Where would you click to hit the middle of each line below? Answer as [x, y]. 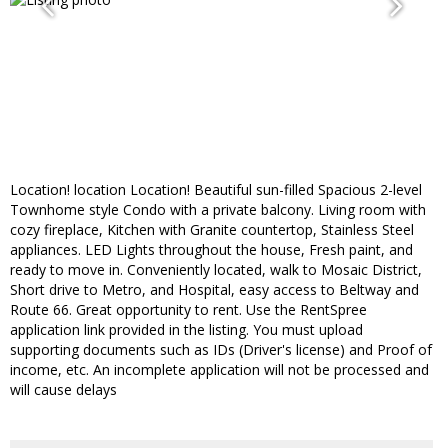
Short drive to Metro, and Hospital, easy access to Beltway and [214, 290]
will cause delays [63, 390]
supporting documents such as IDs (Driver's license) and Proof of [221, 350]
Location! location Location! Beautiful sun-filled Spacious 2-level [216, 190]
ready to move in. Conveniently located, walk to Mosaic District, [216, 270]
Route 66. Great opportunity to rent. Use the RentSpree [188, 310]
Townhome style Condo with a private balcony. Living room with [218, 210]
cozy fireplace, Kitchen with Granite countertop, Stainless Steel [212, 230]
